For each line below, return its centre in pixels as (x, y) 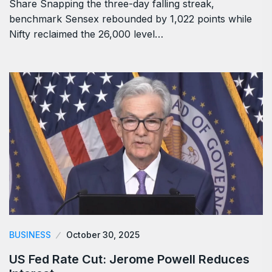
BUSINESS (30, 234)
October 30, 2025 (103, 234)
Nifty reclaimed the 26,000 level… (86, 34)
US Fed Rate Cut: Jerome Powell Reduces (129, 259)
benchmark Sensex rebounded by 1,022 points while (131, 19)
